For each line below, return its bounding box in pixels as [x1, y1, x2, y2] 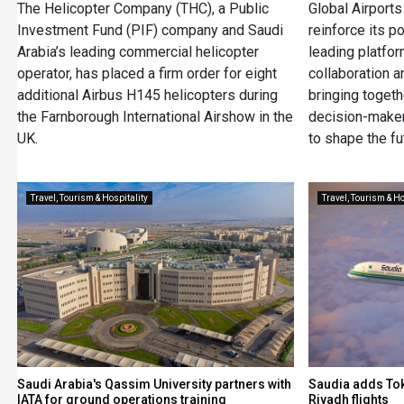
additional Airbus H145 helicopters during [16, 87, 278, 105]
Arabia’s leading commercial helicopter [16, 43, 259, 61]
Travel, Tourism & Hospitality [30, 193, 148, 204]
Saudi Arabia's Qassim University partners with [16, 377, 291, 392]
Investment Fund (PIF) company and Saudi [16, 22, 283, 40]
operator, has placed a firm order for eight [16, 65, 277, 83]
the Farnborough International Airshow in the [16, 108, 293, 126]
